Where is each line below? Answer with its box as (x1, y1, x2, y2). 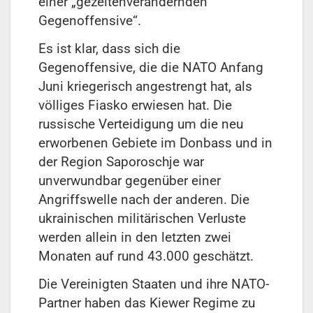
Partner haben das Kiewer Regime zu (38, 294, 255, 311)
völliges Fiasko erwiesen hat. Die (38, 97, 232, 114)
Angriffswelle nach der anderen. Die (38, 191, 249, 208)
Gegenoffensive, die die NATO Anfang (38, 59, 263, 76)
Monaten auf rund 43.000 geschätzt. (38, 248, 254, 265)
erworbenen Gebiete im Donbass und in (38, 135, 272, 152)
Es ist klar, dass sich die (38, 41, 180, 57)
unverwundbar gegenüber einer (38, 173, 221, 189)
